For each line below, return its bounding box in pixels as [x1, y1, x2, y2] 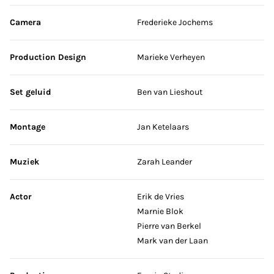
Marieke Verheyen [137, 51, 205, 62]
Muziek [10, 156, 39, 167]
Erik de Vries [137, 191, 184, 202]
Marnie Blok [137, 206, 183, 217]
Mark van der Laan [137, 235, 208, 246]
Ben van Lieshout [137, 86, 202, 97]
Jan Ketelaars [137, 121, 189, 132]
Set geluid [10, 86, 51, 97]
